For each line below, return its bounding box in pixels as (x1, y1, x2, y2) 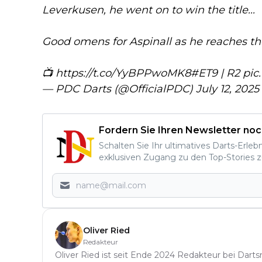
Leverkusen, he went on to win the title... (42, 3, 255, 16)
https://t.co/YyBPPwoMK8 (56, 66, 191, 80)
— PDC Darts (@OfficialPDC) (42, 82, 196, 95)
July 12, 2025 (196, 82, 259, 95)
